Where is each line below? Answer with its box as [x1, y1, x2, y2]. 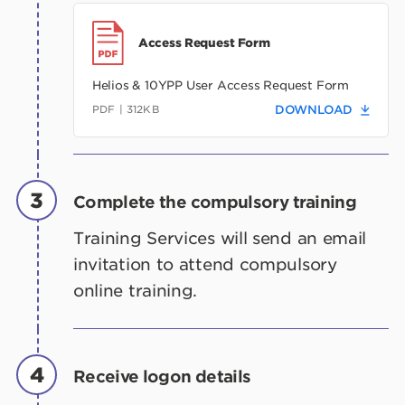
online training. [73, 280, 198, 300]
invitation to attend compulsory [73, 254, 337, 274]
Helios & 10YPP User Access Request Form [91, 78, 350, 92]
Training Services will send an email [73, 228, 367, 248]
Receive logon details [73, 367, 251, 387]
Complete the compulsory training [73, 193, 357, 212]
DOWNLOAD [274, 103, 353, 118]
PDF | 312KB [91, 103, 160, 117]
